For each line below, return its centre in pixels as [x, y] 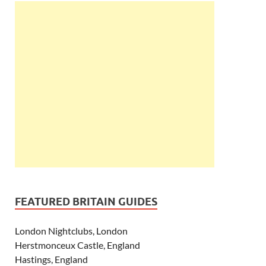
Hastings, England [51, 259]
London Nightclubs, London [71, 230]
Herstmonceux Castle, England [77, 245]
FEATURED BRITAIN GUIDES [86, 201]
